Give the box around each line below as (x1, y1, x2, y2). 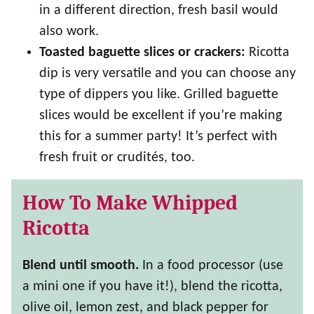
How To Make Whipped (22, 191, 238, 216)
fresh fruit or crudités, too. (39, 151, 195, 165)
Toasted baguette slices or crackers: (39, 46, 245, 60)
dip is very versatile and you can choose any (39, 67, 296, 81)
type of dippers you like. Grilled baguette (39, 88, 278, 102)
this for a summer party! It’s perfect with (39, 130, 278, 144)
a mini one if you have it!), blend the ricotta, (22, 280, 282, 294)
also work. (39, 25, 99, 39)
